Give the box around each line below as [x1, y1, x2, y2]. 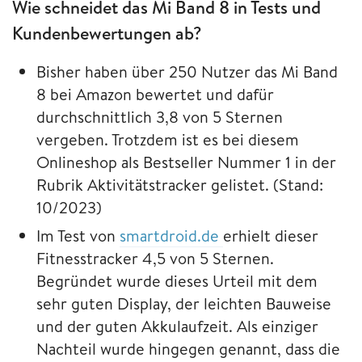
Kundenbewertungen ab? [12, 21, 202, 46]
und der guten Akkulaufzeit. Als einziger [36, 315, 318, 338]
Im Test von [36, 225, 120, 247]
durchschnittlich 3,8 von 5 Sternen [36, 106, 283, 128]
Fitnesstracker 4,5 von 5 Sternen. [36, 247, 274, 270]
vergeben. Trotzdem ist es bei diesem [36, 128, 299, 151]
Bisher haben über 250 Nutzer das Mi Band [36, 61, 338, 83]
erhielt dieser [223, 225, 318, 247]
